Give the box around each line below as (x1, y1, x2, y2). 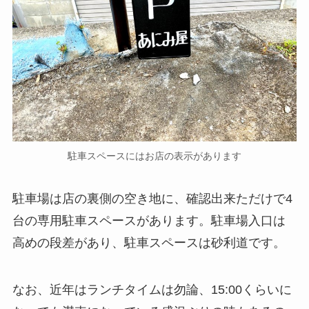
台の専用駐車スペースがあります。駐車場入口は (12, 213, 286, 228)
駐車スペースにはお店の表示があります (68, 150, 241, 161)
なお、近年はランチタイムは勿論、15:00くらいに (12, 282, 292, 297)
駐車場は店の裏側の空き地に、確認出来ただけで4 (12, 191, 292, 206)
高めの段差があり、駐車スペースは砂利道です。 (12, 235, 286, 250)
